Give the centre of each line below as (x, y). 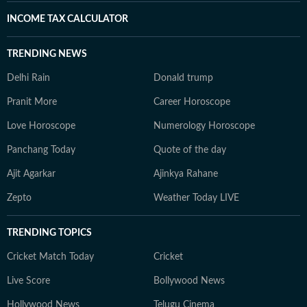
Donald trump (183, 78)
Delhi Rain (28, 78)
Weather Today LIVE (196, 198)
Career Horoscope (192, 102)
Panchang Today (41, 150)
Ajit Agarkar (31, 174)
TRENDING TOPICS (49, 233)
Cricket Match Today (50, 257)
